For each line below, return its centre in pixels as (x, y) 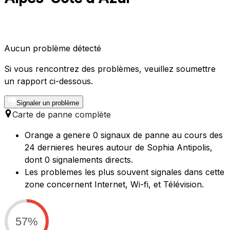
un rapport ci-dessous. (49, 81)
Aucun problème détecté (53, 49)
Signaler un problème (48, 103)
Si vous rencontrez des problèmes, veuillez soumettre (110, 69)
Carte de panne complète (62, 115)
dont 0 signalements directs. (79, 160)
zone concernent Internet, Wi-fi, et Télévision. (114, 185)
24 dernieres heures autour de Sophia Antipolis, (119, 148)
